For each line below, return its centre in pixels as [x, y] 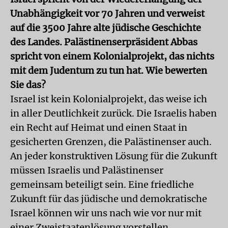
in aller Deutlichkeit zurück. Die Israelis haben [113, 113]
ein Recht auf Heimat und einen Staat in [99, 127]
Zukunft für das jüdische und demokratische [109, 199]
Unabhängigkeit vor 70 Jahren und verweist [107, 13]
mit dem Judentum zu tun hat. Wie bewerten [109, 70]
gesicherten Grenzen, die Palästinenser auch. [111, 142]
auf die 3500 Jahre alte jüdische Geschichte [106, 28]
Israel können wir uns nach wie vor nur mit [106, 213]
